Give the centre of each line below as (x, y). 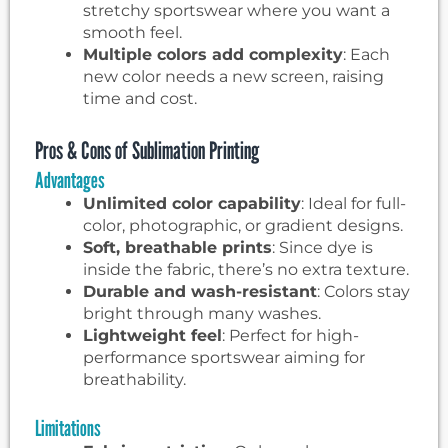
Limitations (68, 427)
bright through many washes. (202, 313)
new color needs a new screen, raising (233, 76)
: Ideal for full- (353, 203)
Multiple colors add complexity (213, 54)
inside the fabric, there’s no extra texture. (246, 269)
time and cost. (140, 98)
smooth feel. (132, 32)
